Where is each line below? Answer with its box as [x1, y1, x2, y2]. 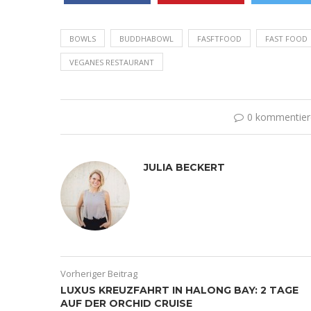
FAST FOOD [265, 33, 308, 44]
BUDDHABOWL [119, 33, 174, 44]
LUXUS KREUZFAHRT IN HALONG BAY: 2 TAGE [60, 283, 299, 296]
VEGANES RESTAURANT [69, 56, 154, 67]
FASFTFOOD [197, 33, 242, 44]
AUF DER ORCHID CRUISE [60, 296, 192, 310]
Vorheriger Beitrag [60, 267, 137, 280]
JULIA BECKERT [144, 160, 225, 174]
